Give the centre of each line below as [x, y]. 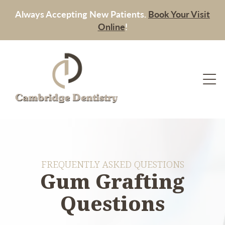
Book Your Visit [179, 14]
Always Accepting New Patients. [82, 14]
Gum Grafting [113, 182]
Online [111, 26]
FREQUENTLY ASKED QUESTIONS [113, 165]
